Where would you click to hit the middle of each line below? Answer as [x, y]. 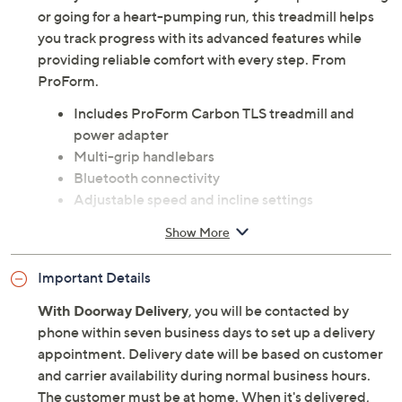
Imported [105, 307]
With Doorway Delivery [113, 311]
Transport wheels [128, 286]
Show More [197, 232]
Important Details [94, 278]
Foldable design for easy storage [176, 264]
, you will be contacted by [269, 311]
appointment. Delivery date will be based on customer [210, 354]
